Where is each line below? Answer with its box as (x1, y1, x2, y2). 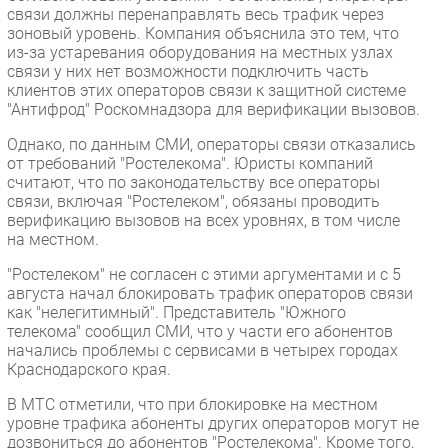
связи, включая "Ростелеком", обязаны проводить (7, 191, 380, 211)
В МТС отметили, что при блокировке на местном (7, 394, 378, 414)
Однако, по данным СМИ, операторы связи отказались (7, 134, 416, 154)
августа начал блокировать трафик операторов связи (7, 283, 413, 303)
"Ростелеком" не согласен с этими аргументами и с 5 (7, 264, 401, 284)
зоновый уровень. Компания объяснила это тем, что (7, 23, 399, 43)
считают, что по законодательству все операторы (7, 172, 380, 192)
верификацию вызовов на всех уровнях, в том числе (7, 210, 400, 230)
